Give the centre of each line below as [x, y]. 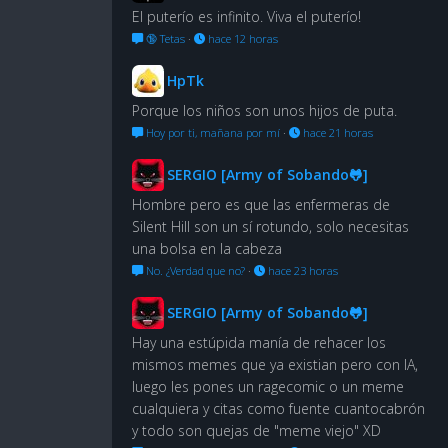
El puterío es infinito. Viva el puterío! [246, 16]
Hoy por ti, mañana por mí [211, 132]
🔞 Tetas [164, 38]
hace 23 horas [301, 270]
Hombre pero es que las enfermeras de [261, 204]
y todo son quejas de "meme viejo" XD [256, 430]
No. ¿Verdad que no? [194, 270]
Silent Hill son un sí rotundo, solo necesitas [270, 226]
